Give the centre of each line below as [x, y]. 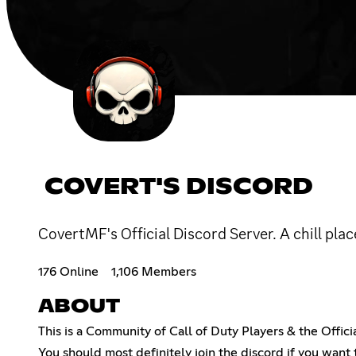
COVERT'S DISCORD [179, 187]
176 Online [68, 271]
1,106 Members [154, 271]
